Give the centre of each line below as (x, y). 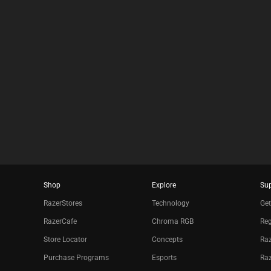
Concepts (168, 240)
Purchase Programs (76, 258)
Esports (165, 258)
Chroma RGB (173, 221)
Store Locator (65, 240)
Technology (171, 203)
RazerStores (63, 203)
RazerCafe (60, 221)
